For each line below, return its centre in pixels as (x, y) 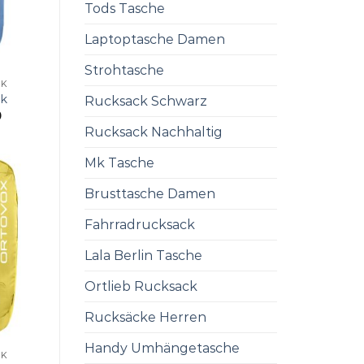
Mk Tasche (119, 163)
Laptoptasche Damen (154, 40)
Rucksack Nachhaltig (153, 132)
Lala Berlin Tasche (143, 256)
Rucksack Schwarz (145, 102)
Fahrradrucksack (139, 225)
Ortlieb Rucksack (141, 287)
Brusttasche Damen (149, 194)
